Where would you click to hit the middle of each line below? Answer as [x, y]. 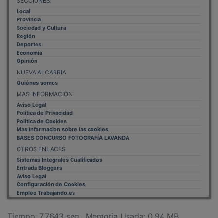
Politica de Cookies [42, 115]
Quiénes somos [37, 76]
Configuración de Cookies [51, 178]
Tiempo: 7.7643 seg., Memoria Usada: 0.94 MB [93, 209]
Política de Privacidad [45, 106]
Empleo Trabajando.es [46, 186]
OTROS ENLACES [41, 143]
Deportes [29, 38]
